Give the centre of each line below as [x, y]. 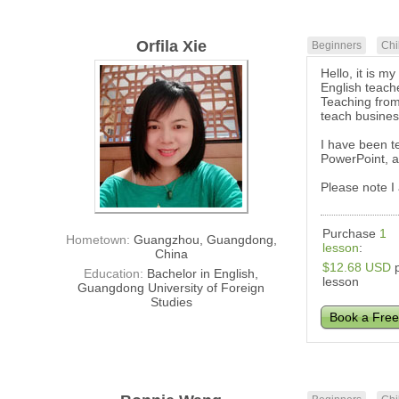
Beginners [337, 46]
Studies [171, 302]
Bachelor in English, [203, 274]
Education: [116, 274]
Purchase [351, 234]
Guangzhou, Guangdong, [205, 240]
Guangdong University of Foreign [171, 288]
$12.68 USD [357, 268]
